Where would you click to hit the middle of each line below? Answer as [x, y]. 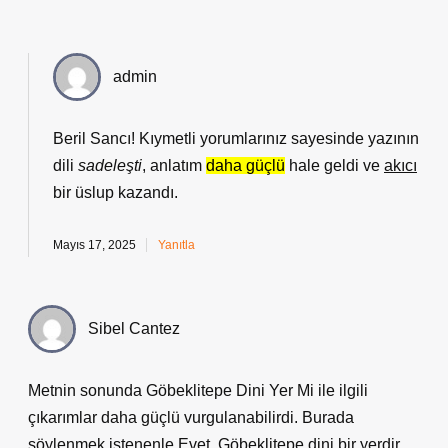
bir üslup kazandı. [115, 192]
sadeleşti [110, 165]
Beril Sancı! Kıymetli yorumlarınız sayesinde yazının [236, 138]
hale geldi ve [334, 165]
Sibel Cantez [134, 328]
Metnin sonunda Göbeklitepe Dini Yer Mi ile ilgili [198, 390]
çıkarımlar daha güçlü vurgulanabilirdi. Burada [191, 417]
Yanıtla [176, 245]
